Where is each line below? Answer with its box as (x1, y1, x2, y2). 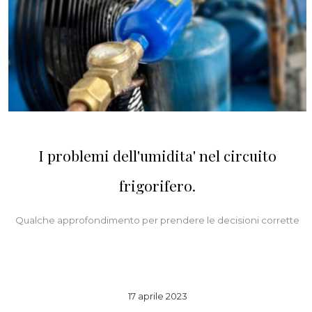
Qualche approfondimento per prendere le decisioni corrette (15, 214, 299, 226)
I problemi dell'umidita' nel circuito (38, 146, 276, 166)
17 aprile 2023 (127, 290, 187, 302)
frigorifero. (119, 175, 196, 196)
